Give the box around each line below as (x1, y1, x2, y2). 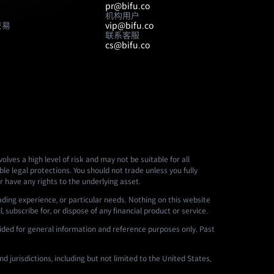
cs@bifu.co (105, 40, 150, 50)
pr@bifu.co (105, 1, 150, 11)
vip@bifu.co (105, 21, 154, 31)
